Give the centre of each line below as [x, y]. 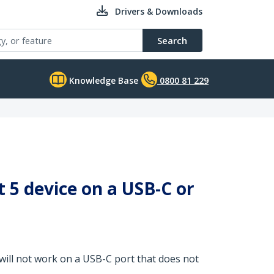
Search [172, 40]
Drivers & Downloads [159, 11]
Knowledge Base [102, 80]
